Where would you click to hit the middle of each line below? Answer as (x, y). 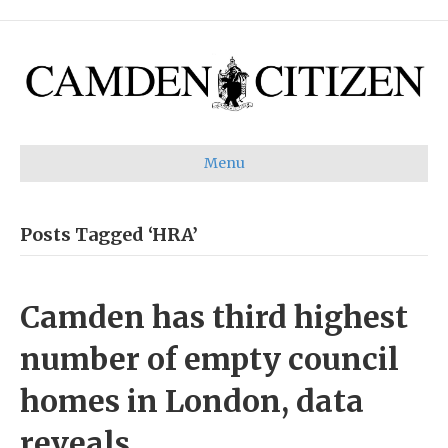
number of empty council (209, 358)
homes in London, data (192, 400)
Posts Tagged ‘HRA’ (109, 234)
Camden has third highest (214, 316)
